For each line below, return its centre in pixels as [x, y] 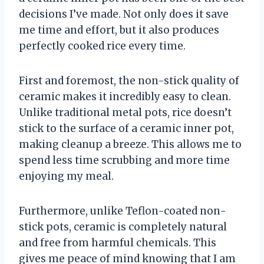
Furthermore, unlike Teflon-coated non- [123, 211]
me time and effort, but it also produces [119, 30]
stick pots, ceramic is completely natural [123, 227]
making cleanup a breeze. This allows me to [130, 145]
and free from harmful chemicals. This [118, 243]
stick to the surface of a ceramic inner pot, [126, 129]
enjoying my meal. [66, 176]
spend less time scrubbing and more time [124, 161]
